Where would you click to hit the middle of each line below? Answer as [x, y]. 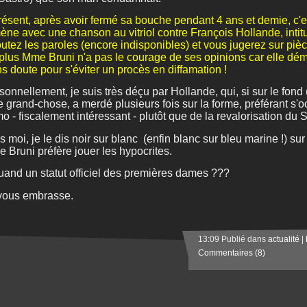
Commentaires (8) [232, 253]
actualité [284, 239]
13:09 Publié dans [233, 239]
